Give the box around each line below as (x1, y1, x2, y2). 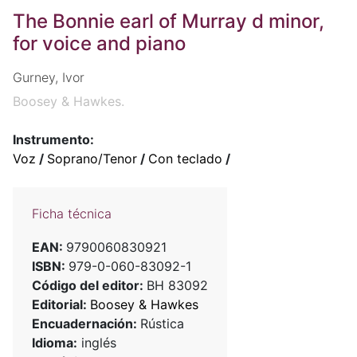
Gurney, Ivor (13, 69, 84, 86)
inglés (77, 335, 116, 351)
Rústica (140, 316, 184, 332)
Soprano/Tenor (47, 151, 137, 167)
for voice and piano (13, 32, 186, 55)
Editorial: (32, 296, 90, 313)
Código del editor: (32, 277, 147, 294)
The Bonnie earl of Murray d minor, (13, 10, 324, 33)
